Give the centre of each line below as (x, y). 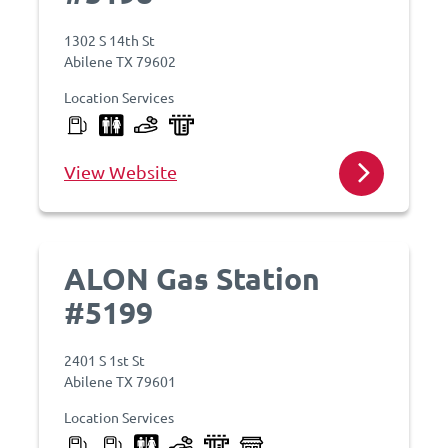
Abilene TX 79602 (120, 61)
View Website (120, 171)
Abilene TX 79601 (120, 381)
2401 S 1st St (104, 360)
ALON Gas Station (192, 278)
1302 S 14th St (109, 40)
